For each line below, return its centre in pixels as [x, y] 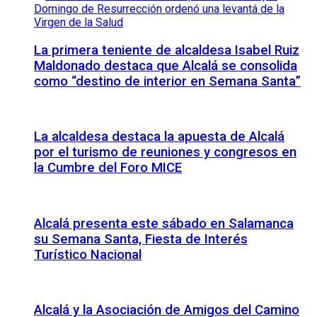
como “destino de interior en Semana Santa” [167, 81]
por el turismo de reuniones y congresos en [165, 152]
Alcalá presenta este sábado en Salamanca [164, 223]
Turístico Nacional [88, 254]
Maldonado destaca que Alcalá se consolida [166, 65]
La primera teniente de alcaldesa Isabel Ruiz [167, 50]
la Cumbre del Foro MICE [108, 168]
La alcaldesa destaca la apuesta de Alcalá [159, 137]
